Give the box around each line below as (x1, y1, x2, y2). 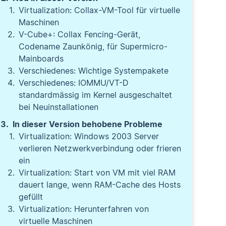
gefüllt (19, 192, 43, 202)
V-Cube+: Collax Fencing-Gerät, (19, 29, 141, 39)
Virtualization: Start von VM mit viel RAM (19, 167, 176, 178)
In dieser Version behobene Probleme (13, 119, 163, 129)
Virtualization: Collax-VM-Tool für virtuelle (19, 5, 181, 15)
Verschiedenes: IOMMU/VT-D (19, 78, 129, 88)
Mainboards (19, 53, 64, 64)
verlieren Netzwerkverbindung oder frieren (19, 143, 182, 153)
